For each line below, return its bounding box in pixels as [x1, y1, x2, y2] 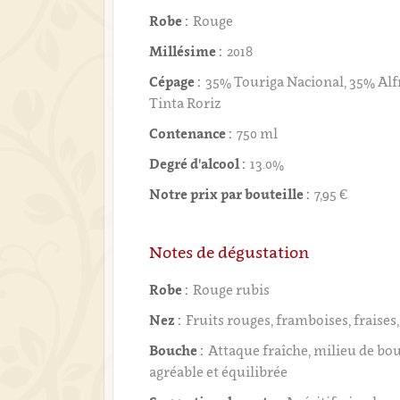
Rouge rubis [193, 281, 271, 297]
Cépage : [149, 73, 202, 89]
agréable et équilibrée [149, 363, 288, 379]
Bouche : [149, 342, 204, 358]
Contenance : [149, 125, 233, 141]
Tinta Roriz [149, 95, 221, 111]
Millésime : [149, 43, 223, 59]
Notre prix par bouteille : [149, 186, 311, 202]
